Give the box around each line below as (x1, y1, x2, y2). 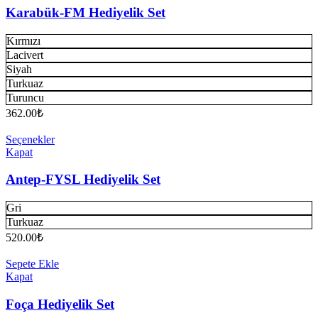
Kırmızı (6, 34, 40, 47)
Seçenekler (6, 133, 55, 146)
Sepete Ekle (6, 257, 59, 270)
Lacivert (6, 48, 43, 61)
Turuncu (6, 91, 44, 104)
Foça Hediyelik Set (6, 296, 114, 312)
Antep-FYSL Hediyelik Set (6, 172, 160, 187)
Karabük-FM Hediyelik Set (6, 4, 165, 20)
